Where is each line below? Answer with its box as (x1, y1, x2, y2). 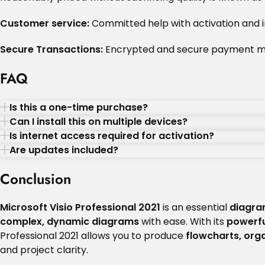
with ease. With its (139, 215, 227, 229)
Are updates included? (9, 143, 118, 157)
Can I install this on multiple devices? (9, 115, 188, 129)
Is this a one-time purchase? (9, 101, 148, 115)
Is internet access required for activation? (9, 129, 214, 143)
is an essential (160, 201, 230, 215)
